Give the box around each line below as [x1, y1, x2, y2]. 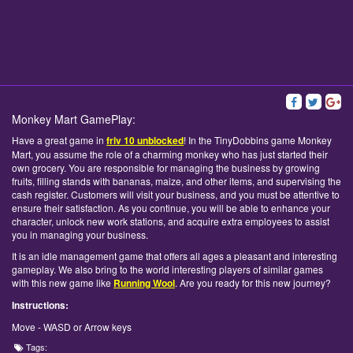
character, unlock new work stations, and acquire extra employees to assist [12, 214, 329, 229]
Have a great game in [12, 133, 106, 147]
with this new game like [12, 276, 113, 290]
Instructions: [12, 298, 69, 313]
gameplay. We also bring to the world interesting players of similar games [12, 262, 323, 277]
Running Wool [113, 276, 175, 291]
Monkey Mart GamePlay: [12, 111, 136, 128]
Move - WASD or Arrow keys [12, 320, 132, 334]
